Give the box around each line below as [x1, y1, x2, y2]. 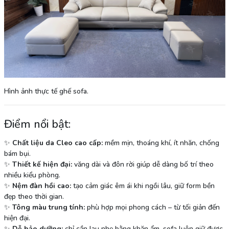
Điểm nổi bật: [4, 117, 71, 132]
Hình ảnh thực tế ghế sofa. [4, 86, 88, 96]
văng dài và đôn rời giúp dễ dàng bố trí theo [72, 159, 214, 169]
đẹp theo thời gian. [4, 192, 64, 201]
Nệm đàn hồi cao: [12, 181, 71, 191]
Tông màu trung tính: [12, 202, 85, 212]
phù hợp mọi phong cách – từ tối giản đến [84, 202, 220, 212]
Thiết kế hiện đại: [12, 159, 72, 169]
